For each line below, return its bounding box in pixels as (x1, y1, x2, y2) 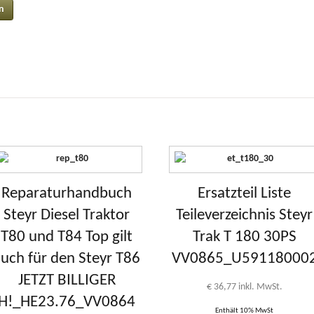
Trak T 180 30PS (192, 228, 296, 245)
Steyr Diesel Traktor (4, 207, 130, 224)
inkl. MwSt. (238, 281, 282, 292)
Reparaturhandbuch (1, 185, 132, 202)
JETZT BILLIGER (18, 272, 116, 289)
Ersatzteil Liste (198, 185, 292, 202)
